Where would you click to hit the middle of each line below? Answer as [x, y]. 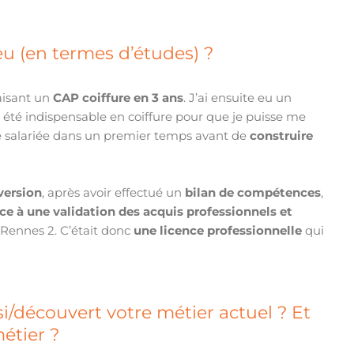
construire [282, 136]
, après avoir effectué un [112, 193]
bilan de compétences [252, 193]
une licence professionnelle [218, 231]
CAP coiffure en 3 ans [119, 98]
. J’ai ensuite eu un [238, 98]
